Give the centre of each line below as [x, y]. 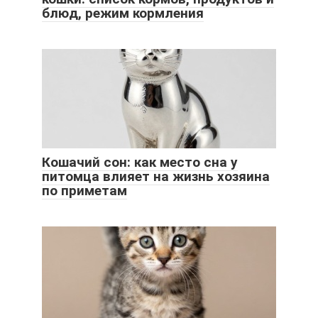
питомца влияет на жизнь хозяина [156, 176]
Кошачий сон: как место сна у [140, 162]
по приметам [84, 190]
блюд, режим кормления [123, 13]
